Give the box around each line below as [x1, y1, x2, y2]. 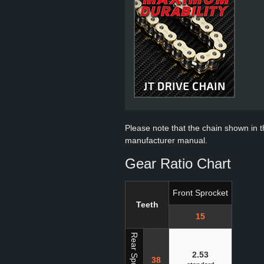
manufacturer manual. [125, 136, 207, 145]
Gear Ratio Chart [125, 156, 231, 171]
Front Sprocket [173, 188, 228, 197]
